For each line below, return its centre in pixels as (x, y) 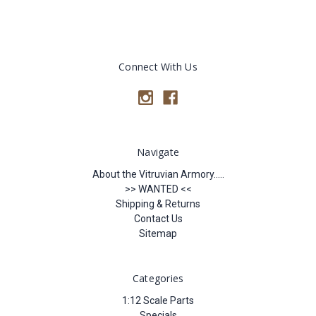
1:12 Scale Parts (158, 300)
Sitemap (158, 233)
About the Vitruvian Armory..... (158, 174)
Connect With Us (158, 66)
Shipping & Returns (158, 203)
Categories (158, 278)
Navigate (158, 152)
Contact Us (158, 218)
